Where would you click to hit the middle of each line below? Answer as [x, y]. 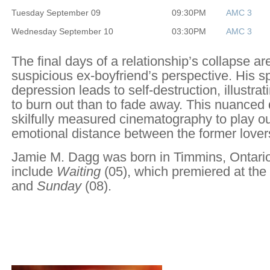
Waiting [79, 171]
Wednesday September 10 [62, 32]
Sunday [59, 186]
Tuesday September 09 [56, 13]
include [34, 171]
